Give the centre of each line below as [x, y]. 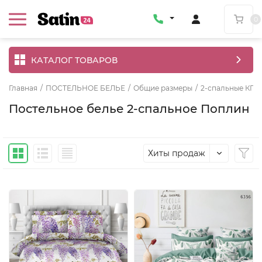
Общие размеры [163, 88]
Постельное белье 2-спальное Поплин [129, 109]
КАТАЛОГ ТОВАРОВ [74, 60]
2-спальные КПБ [231, 88]
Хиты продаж [177, 153]
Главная [23, 88]
